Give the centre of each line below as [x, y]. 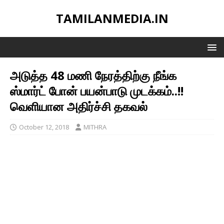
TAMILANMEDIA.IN [112, 18]
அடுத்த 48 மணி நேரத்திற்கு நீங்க [93, 75]
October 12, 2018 [44, 127]
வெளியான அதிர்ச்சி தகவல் [79, 106]
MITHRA [95, 127]
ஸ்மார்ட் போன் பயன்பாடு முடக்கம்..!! [97, 91]
